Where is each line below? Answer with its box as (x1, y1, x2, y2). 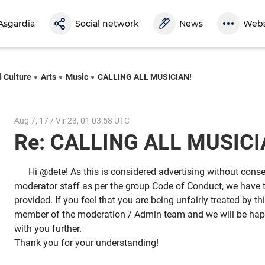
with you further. (14, 223, 82, 235)
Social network (75, 18, 139, 29)
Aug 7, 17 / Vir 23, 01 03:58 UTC (14, 115, 130, 125)
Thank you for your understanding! (14, 237, 159, 249)
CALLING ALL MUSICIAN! (98, 72, 192, 82)
